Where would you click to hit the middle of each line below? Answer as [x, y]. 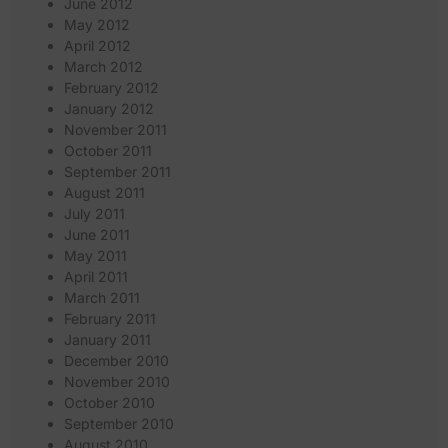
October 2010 [109, 403]
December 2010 [116, 361]
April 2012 [97, 46]
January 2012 [109, 109]
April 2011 [96, 277]
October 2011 [108, 151]
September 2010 [119, 424]
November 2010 [117, 382]
